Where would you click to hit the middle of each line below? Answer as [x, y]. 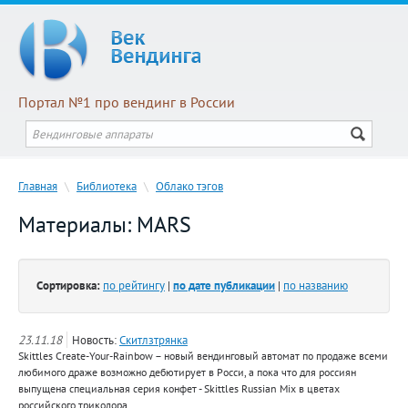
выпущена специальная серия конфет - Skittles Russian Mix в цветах [179, 388]
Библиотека [107, 186]
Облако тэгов [189, 186]
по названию [316, 285]
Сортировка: [68, 285]
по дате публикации [224, 285]
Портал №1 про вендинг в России [127, 102]
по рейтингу [134, 285]
